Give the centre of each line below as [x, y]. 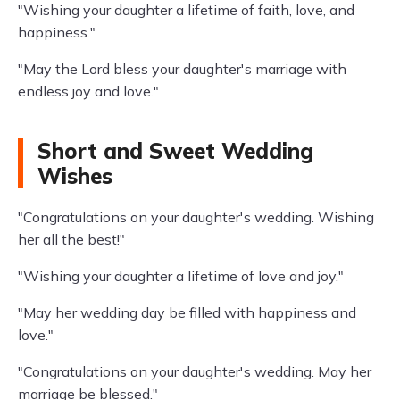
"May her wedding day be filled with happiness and [187, 312]
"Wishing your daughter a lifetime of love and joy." [181, 276]
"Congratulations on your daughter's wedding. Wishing [196, 217]
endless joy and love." [88, 91]
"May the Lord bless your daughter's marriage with [182, 69]
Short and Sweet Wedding [175, 151]
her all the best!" [71, 239]
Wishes [75, 176]
